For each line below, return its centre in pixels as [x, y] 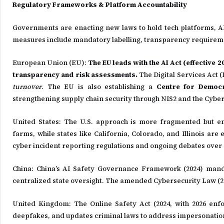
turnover [27, 87]
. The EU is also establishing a [99, 87]
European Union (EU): [50, 63]
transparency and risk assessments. [75, 75]
